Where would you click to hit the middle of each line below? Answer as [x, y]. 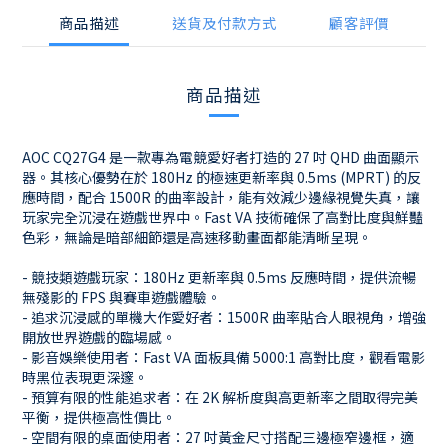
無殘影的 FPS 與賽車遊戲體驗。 [121, 297]
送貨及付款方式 [224, 23]
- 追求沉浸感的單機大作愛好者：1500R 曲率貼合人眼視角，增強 [224, 317]
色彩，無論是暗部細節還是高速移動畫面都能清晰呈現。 [197, 237]
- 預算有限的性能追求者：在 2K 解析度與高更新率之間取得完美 [220, 397]
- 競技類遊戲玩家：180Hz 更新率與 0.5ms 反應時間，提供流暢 [219, 277]
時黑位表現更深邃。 [85, 377]
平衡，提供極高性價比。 [99, 417]
